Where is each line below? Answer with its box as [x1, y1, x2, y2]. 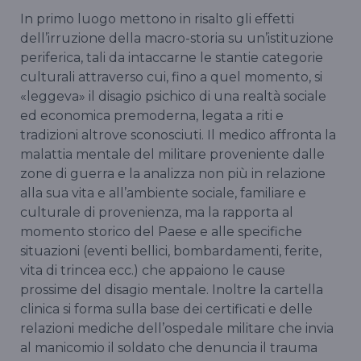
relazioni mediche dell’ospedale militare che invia [20, 321, 334, 337]
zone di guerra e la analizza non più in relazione [20, 166, 326, 182]
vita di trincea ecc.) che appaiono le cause [20, 263, 285, 279]
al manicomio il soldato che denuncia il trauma [20, 340, 317, 356]
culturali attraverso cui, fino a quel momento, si [20, 69, 322, 85]
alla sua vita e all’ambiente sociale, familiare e [20, 185, 306, 201]
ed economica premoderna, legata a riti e [20, 108, 284, 124]
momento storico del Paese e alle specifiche [20, 224, 302, 240]
